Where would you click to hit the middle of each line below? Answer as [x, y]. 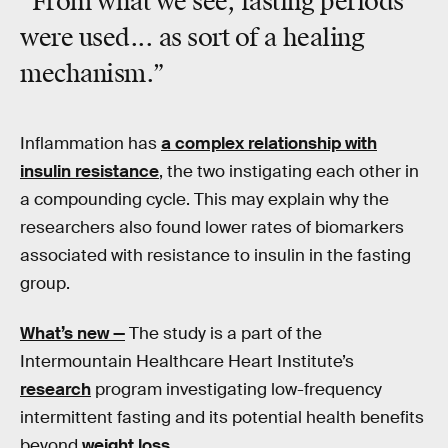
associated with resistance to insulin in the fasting [215, 255]
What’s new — [72, 333]
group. [45, 283]
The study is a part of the [223, 333]
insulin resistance [89, 171]
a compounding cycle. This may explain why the [204, 199]
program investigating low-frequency [236, 389]
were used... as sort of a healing [192, 38]
